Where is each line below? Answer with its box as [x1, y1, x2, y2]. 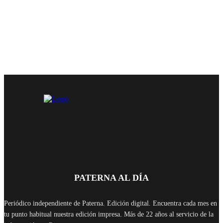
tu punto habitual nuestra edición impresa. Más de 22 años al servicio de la [4, 211, 214, 219]
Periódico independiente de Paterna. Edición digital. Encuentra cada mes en [4, 200, 217, 208]
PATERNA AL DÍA [74, 173, 149, 183]
